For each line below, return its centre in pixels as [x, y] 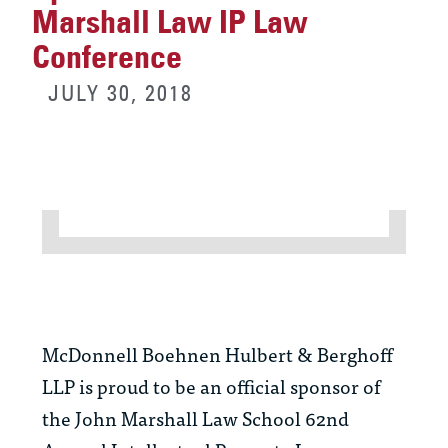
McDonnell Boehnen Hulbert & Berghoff [217, 354]
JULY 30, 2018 [120, 93]
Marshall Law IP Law [170, 22]
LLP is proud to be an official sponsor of [211, 386]
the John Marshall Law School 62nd [195, 418]
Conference [107, 57]
